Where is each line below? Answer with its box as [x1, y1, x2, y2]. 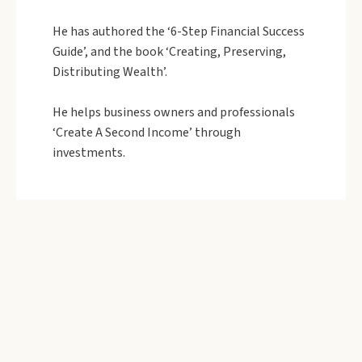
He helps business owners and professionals [53, 103, 295, 121]
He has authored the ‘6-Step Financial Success [53, 23, 305, 40]
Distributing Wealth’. [53, 63, 167, 81]
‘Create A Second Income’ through [53, 124, 241, 141]
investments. [53, 144, 125, 162]
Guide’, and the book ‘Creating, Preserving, [53, 43, 286, 61]
